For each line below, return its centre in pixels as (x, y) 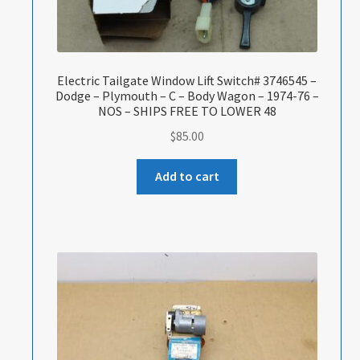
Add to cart (187, 176)
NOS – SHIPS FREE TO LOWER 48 (187, 110)
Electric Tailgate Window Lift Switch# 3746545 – (187, 80)
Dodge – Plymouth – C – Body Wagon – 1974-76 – (187, 95)
